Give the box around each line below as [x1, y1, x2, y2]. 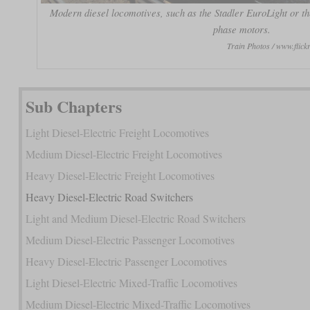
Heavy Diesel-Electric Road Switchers [25, 190, 193, 205]
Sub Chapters [25, 94, 122, 119]
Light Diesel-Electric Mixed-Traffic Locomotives [25, 275, 237, 291]
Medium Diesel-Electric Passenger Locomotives [25, 232, 235, 248]
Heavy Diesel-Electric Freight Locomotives [25, 168, 215, 183]
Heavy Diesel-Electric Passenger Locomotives [25, 254, 227, 269]
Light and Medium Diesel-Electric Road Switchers [25, 211, 246, 226]
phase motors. [212, 22, 271, 37]
